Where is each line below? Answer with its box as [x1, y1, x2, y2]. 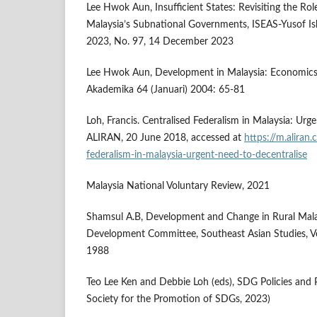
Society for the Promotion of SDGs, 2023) [86, 294, 270, 305]
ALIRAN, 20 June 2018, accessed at [86, 133, 244, 144]
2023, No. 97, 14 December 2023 [86, 37, 234, 47]
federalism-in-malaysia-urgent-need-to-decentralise [86, 150, 307, 161]
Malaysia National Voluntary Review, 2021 [86, 181, 270, 192]
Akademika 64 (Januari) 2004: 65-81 [86, 85, 245, 96]
